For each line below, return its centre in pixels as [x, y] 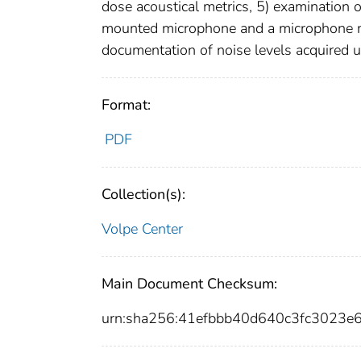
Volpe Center [142, 228]
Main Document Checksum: [189, 283]
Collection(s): [143, 194]
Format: [126, 104]
